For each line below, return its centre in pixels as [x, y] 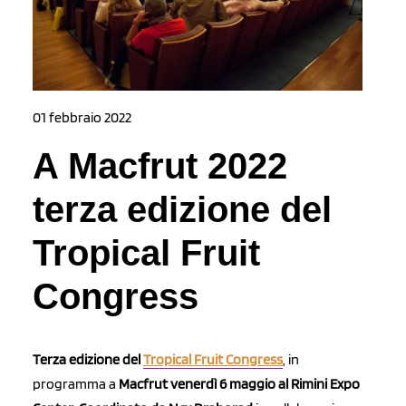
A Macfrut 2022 [160, 166]
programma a [76, 384]
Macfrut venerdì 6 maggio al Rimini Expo [239, 384]
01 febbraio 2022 [82, 118]
